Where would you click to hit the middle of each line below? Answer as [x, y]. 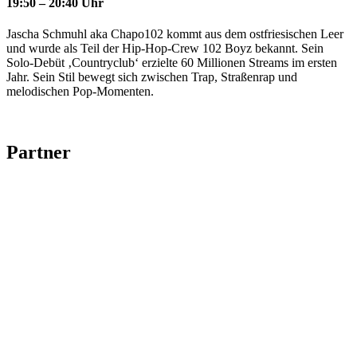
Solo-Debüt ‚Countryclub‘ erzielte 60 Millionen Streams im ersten [172, 63]
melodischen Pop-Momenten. [80, 92]
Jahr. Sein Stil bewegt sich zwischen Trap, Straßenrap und [152, 77]
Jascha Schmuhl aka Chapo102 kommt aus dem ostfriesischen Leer [175, 34]
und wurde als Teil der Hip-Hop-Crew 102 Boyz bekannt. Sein [165, 49]
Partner [39, 153]
